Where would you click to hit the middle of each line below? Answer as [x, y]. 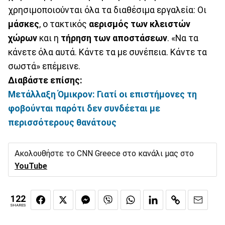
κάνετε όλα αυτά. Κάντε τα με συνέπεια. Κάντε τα [107, 52]
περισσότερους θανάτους [62, 122]
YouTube [31, 166]
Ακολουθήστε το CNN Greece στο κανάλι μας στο [104, 153]
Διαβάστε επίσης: [45, 80]
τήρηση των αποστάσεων [114, 38]
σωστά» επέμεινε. [44, 66]
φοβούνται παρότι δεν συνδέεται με [84, 108]
